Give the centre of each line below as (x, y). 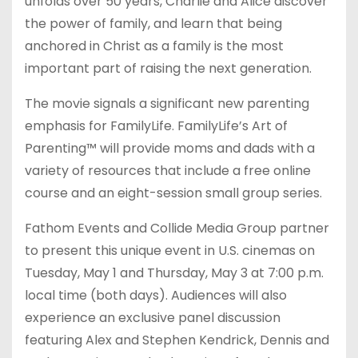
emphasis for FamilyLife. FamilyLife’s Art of (156, 126)
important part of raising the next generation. (168, 69)
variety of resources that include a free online (168, 171)
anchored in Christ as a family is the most (154, 46)
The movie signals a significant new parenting (167, 104)
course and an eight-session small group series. (173, 193)
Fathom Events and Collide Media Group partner (177, 229)
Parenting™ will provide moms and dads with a (170, 149)
